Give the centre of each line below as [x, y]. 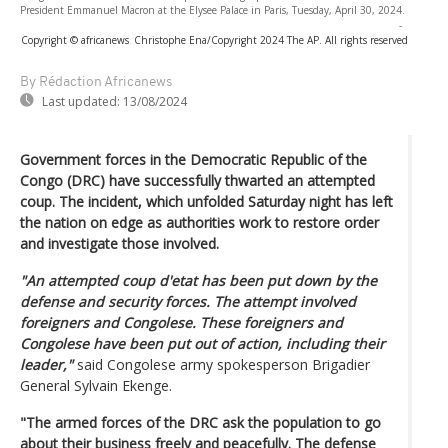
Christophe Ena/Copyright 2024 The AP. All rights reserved [271, 39]
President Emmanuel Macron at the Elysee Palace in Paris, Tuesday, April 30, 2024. [212, 9]
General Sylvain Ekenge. [96, 385]
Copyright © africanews [75, 39]
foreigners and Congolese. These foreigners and [181, 322]
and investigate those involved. [119, 243]
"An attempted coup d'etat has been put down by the [198, 280]
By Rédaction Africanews [96, 82]
